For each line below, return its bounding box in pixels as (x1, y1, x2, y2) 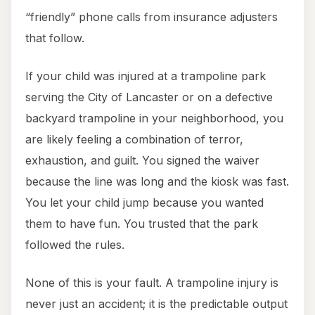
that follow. (25, 31, 84, 46)
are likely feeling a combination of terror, (25, 132, 243, 147)
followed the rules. (25, 238, 124, 252)
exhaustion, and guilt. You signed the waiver (25, 153, 259, 168)
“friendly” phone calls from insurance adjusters (25, 10, 278, 25)
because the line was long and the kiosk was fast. (25, 174, 289, 189)
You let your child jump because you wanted (25, 195, 264, 210)
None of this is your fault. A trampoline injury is (25, 276, 278, 290)
